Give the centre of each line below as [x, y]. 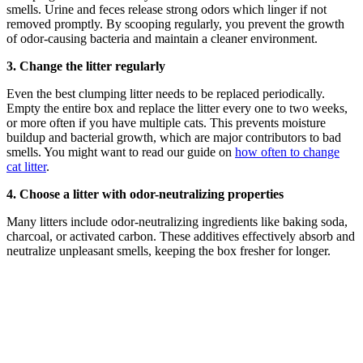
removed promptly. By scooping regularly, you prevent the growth [175, 24]
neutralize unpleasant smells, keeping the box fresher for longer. [169, 251]
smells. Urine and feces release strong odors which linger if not [167, 10]
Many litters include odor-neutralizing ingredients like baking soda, [177, 222]
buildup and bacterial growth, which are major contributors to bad [174, 138]
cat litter [26, 167]
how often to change [287, 152]
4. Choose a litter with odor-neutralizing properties [145, 194]
